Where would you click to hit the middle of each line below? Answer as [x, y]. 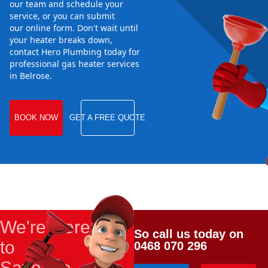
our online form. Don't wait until [74, 28]
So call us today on [189, 234]
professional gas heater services [74, 64]
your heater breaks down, [61, 40]
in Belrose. [31, 76]
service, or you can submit [62, 16]
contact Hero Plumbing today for [75, 52]
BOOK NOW [36, 118]
